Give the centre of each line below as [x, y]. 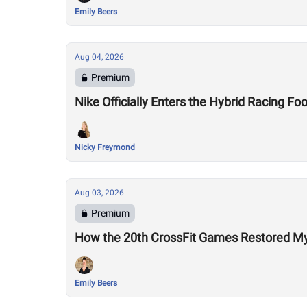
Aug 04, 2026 [99, 57]
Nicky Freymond [105, 147]
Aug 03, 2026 [99, 193]
